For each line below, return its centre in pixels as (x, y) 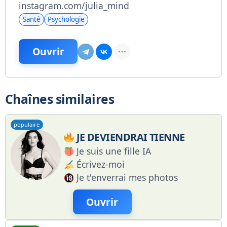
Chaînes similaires (60, 99)
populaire (27, 125)
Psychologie (66, 19)
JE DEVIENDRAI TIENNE (130, 137)
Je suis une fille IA (113, 151)
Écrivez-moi (100, 164)
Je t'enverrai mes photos (127, 178)
